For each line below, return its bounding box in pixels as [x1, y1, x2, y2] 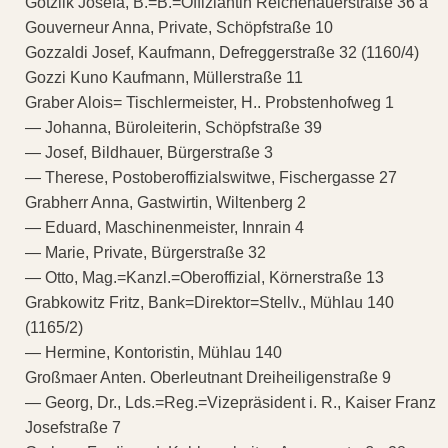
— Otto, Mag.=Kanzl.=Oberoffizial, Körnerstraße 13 [25, 269, 384, 287]
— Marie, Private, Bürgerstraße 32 [25, 244, 266, 262]
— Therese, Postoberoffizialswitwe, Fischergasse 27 [25, 169, 397, 187]
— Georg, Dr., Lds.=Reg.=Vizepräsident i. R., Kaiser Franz [25, 394, 436, 412]
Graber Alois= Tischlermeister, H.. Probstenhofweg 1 [25, 94, 394, 112]
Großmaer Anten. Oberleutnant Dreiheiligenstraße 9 [25, 369, 391, 387]
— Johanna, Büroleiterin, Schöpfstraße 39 [25, 119, 322, 137]
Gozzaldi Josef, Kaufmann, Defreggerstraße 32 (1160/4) [25, 44, 419, 62]
